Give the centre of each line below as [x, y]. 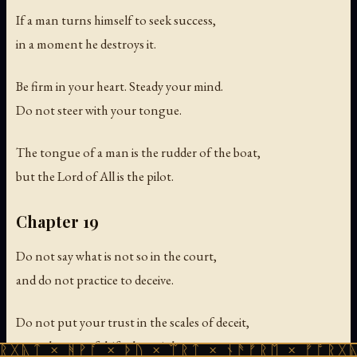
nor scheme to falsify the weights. [103, 346]
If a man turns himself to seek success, [116, 20]
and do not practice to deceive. [95, 280]
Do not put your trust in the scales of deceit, [133, 322]
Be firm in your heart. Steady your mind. [120, 86]
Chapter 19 [57, 222]
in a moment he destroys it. [86, 44]
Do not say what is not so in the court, [116, 256]
